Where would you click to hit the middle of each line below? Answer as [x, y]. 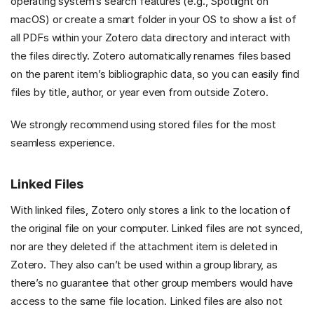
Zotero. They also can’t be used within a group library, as [144, 264]
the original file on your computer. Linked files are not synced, [157, 228]
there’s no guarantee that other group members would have [152, 282]
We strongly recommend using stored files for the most [143, 124]
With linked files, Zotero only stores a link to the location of [151, 210]
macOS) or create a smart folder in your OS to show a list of [153, 20]
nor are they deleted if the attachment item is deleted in [144, 246]
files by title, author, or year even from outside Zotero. [139, 93]
